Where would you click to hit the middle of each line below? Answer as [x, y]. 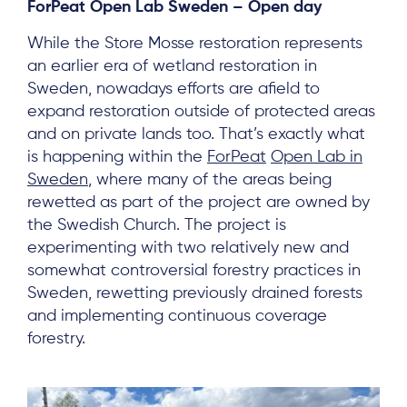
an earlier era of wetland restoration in [172, 67]
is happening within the [117, 158]
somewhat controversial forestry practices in [194, 271]
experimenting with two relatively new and [188, 248]
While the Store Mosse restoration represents [195, 44]
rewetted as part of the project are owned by [199, 203]
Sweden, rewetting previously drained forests [195, 294]
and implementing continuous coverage [177, 317]
